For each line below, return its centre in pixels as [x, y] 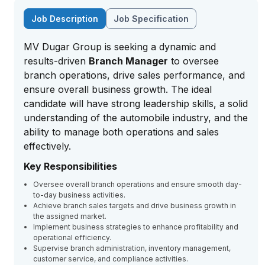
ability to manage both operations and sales [121, 132]
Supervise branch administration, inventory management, [132, 248]
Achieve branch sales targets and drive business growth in [135, 206]
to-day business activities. [79, 195]
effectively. [47, 146]
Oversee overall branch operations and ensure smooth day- [138, 184]
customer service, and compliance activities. [111, 259]
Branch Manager [128, 61]
